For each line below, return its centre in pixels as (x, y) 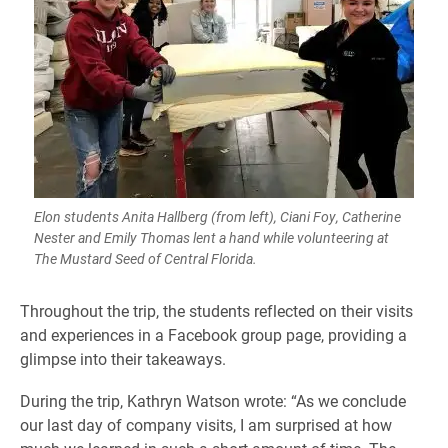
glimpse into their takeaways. (123, 358)
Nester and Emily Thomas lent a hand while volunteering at (211, 237)
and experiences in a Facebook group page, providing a (213, 334)
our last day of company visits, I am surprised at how (206, 424)
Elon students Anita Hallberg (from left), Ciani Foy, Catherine (217, 216)
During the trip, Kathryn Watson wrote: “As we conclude (213, 400)
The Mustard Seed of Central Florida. (145, 258)
